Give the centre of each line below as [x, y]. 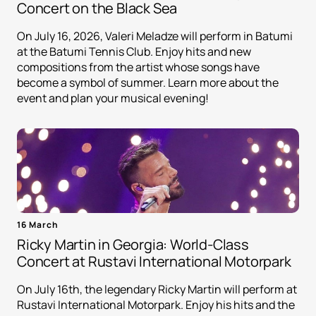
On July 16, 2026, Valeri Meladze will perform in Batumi [155, 36]
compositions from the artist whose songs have [138, 67]
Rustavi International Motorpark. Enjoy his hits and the [156, 305]
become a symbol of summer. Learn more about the [148, 83]
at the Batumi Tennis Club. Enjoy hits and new [134, 52]
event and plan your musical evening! [113, 98]
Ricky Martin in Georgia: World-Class [133, 245]
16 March [38, 225]
